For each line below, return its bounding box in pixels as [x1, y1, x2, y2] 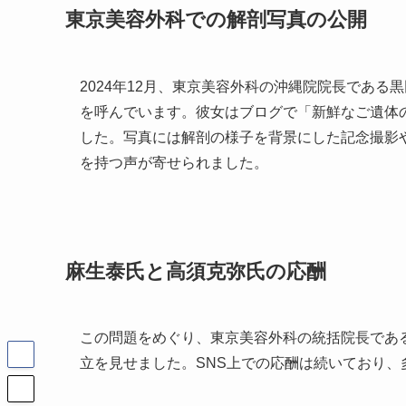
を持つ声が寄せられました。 [80, 154, 268, 170]
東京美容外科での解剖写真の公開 [65, 8, 367, 32]
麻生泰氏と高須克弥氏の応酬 [65, 259, 326, 283]
